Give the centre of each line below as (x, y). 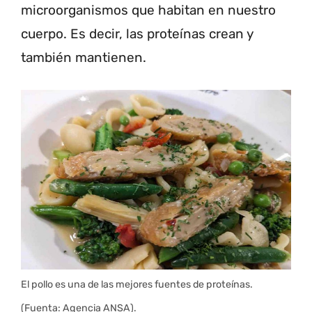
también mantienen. (84, 58)
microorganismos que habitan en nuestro (148, 10)
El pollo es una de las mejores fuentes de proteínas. (137, 285)
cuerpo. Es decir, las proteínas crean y (137, 34)
